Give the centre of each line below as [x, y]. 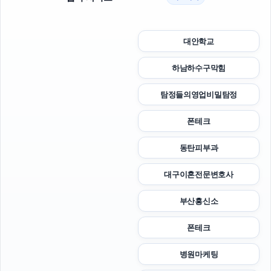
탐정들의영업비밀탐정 [199, 95]
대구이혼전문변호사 [199, 175]
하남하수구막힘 [199, 68]
